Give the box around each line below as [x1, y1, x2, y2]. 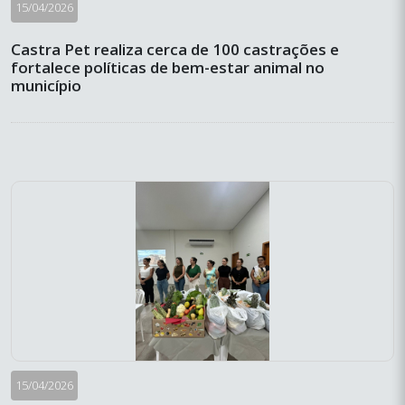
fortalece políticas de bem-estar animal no [11, 57, 325, 79]
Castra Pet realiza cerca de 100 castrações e [11, 39, 339, 61]
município [11, 75, 81, 97]
